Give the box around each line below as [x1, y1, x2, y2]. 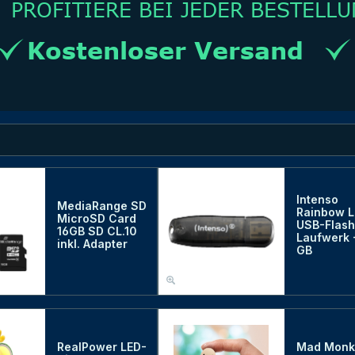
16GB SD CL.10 [57, 224, 137, 239]
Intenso [296, 193, 338, 207]
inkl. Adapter [57, 237, 128, 251]
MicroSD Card [57, 212, 136, 226]
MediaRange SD [57, 199, 147, 213]
